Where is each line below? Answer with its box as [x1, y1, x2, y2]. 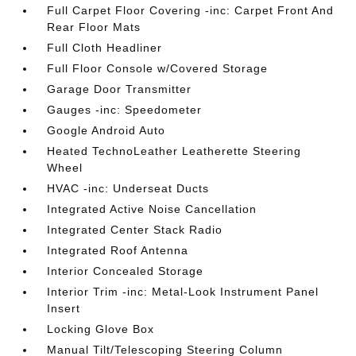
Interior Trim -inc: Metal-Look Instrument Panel [47, 285, 319, 298]
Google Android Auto [47, 124, 166, 137]
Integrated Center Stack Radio [47, 223, 223, 236]
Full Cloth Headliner [47, 41, 163, 54]
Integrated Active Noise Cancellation [47, 203, 257, 215]
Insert [47, 302, 81, 315]
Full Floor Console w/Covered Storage [47, 62, 269, 75]
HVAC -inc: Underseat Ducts [47, 182, 210, 195]
